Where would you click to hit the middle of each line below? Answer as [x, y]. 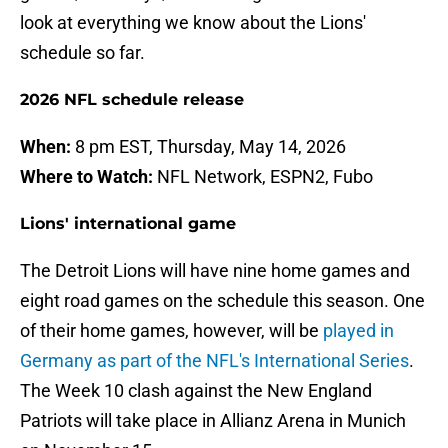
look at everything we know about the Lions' [193, 23]
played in [358, 331]
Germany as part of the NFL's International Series [214, 361]
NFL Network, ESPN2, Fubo [263, 177]
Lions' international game [128, 224]
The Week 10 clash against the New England [196, 391]
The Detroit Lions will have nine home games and [215, 271]
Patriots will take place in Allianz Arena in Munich [213, 421]
